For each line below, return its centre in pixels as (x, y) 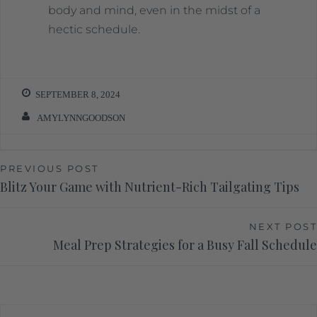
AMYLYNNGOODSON (81, 118)
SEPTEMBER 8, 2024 (78, 94)
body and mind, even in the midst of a (154, 10)
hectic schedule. (94, 29)
